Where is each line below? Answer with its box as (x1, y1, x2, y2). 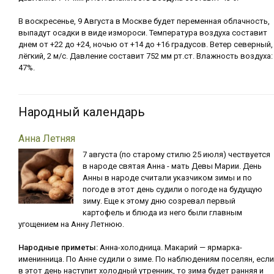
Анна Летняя (18, 133, 75, 144)
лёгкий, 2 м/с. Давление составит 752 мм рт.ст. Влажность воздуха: (18, 51, 273, 61)
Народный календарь (18, 105, 145, 119)
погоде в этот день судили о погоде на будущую (83, 185, 262, 194)
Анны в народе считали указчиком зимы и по (83, 173, 252, 182)
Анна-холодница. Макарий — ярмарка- (98, 243, 242, 252)
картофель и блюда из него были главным (83, 208, 242, 217)
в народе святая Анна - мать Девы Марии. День (83, 161, 262, 171)
